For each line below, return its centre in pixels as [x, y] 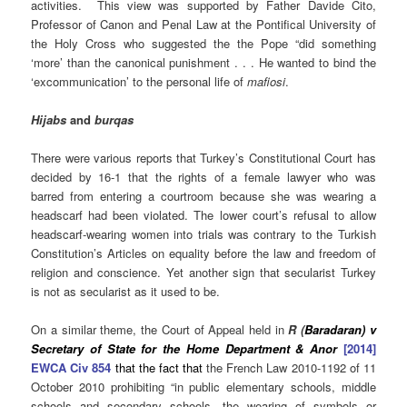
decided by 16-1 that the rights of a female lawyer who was [203, 177]
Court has [350, 158]
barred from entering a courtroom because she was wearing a [203, 196]
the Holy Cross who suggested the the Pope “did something [203, 43]
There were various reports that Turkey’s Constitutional [176, 158]
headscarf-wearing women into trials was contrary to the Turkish [203, 234]
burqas [114, 120]
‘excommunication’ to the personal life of [139, 81]
